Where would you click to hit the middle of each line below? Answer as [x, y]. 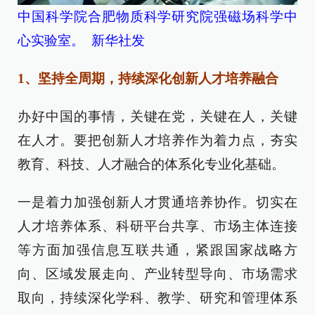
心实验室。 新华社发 [81, 40]
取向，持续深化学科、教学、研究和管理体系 [157, 297]
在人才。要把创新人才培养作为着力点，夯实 [157, 140]
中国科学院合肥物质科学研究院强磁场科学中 [157, 16]
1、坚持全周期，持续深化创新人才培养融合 [148, 78]
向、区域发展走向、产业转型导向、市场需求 [157, 274]
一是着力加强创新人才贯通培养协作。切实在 [157, 202]
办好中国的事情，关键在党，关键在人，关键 [157, 116]
